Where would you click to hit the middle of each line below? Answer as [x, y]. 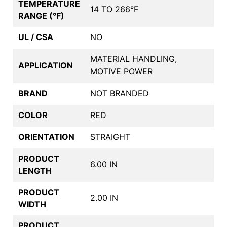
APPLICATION [46, 65]
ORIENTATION [46, 137]
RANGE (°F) [41, 15]
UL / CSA [36, 37]
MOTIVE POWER [121, 71]
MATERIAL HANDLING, [134, 59]
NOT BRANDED [120, 93]
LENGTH [35, 171]
